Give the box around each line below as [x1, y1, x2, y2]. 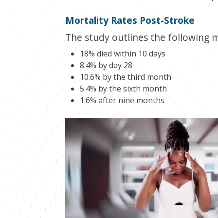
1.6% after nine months [79, 94, 164, 106]
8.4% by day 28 [79, 59, 132, 71]
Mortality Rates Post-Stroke [65, 13, 195, 27]
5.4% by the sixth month [79, 83, 167, 94]
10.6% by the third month [79, 71, 171, 82]
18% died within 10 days [79, 48, 165, 59]
